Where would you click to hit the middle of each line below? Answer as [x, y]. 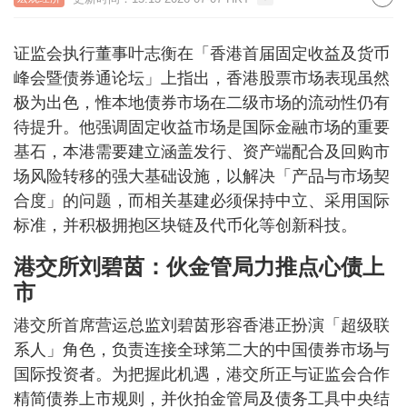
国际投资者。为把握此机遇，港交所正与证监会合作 [202, 374]
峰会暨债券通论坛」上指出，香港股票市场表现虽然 [202, 78]
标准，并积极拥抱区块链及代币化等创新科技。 [185, 225]
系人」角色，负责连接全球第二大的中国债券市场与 [202, 350]
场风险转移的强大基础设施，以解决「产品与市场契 [202, 176]
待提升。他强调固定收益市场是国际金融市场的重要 [202, 127]
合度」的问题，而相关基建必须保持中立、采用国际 [202, 201]
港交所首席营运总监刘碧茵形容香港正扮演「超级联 [202, 325]
